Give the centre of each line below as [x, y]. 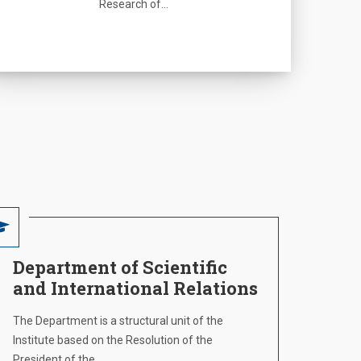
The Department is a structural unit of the [118, 321]
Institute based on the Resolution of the [113, 340]
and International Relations [135, 288]
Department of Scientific [120, 267]
